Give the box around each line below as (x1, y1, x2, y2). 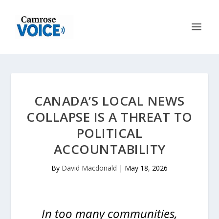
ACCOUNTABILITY (53, 140, 166, 158)
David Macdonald (62, 163, 117, 173)
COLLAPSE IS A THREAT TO (26, 108, 193, 126)
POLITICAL (76, 124, 143, 142)
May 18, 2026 (125, 163, 168, 173)
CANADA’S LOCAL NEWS (34, 92, 185, 109)
